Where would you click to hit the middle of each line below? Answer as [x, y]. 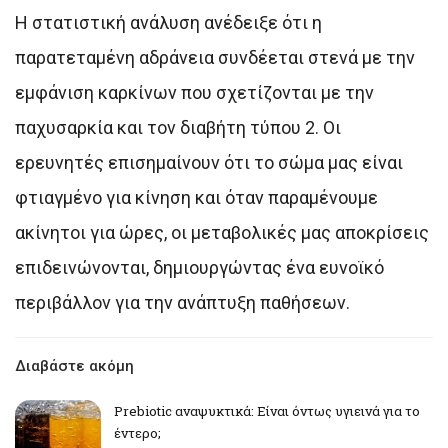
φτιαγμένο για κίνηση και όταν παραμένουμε [196, 197]
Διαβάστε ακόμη [74, 365]
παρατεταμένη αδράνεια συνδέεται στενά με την [215, 57]
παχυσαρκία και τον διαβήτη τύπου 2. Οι [178, 127]
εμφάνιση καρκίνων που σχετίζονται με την [194, 92]
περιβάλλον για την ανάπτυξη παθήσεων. [182, 302]
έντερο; [137, 432]
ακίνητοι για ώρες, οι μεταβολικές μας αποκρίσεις [222, 232]
